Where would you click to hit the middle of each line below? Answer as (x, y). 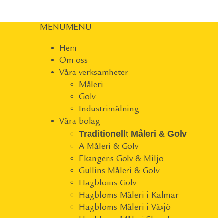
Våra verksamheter (94, 73)
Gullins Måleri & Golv (119, 171)
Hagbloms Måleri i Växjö (125, 208)
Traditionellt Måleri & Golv (133, 134)
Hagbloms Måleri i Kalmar (129, 196)
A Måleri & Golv (109, 147)
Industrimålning (109, 109)
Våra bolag (80, 122)
